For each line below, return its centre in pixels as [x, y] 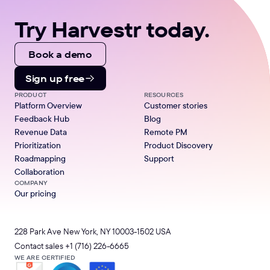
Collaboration [39, 171]
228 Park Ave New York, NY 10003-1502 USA [93, 231]
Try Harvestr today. [112, 29]
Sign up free [55, 78]
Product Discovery [178, 145]
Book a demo [60, 54]
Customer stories [176, 105]
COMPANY [31, 182]
